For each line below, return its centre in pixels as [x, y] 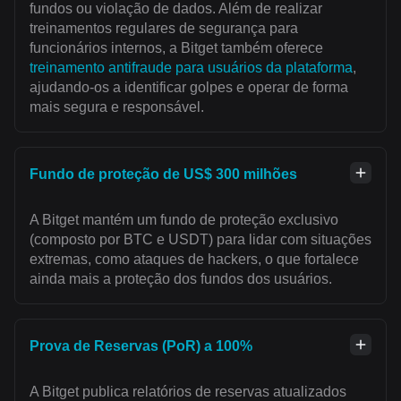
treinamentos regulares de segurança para [164, 28]
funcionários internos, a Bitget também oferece [176, 47]
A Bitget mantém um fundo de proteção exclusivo [184, 219]
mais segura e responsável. [117, 107]
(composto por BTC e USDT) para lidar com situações [200, 239]
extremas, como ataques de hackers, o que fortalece [194, 259]
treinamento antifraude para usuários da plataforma [191, 67]
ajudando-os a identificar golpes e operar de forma [189, 87]
